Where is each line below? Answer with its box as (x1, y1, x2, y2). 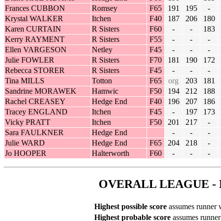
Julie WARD (5, 139, 45, 147)
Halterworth (92, 149, 129, 158)
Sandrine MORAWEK (5, 87, 76, 96)
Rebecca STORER (5, 66, 65, 75)
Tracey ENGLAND (5, 108, 68, 116)
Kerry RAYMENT (5, 35, 65, 44)
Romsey (92, 4, 117, 13)
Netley (92, 45, 112, 54)
